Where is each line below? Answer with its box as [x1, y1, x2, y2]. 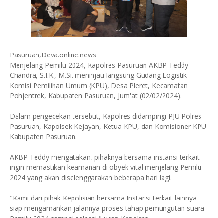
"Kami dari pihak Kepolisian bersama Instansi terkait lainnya [10, 193, 197, 202]
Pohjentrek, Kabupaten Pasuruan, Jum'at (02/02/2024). [10, 91, 182, 100]
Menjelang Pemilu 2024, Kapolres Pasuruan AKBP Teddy [10, 60, 188, 70]
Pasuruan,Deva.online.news [10, 50, 96, 59]
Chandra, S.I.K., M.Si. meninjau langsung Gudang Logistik [10, 71, 187, 80]
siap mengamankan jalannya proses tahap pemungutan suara [10, 203, 204, 213]
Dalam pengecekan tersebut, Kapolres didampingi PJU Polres [10, 111, 201, 121]
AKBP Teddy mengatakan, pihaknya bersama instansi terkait [10, 152, 200, 162]
